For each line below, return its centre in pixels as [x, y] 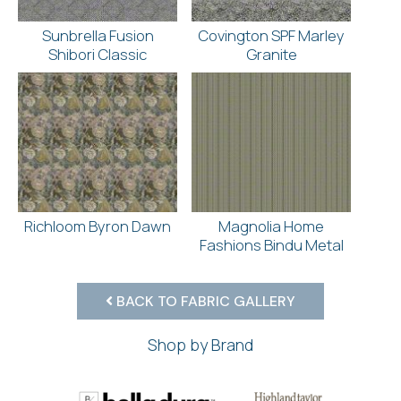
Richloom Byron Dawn [98, 226]
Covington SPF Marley [271, 36]
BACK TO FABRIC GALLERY [204, 302]
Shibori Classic [98, 55]
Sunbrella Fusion [98, 36]
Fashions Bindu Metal [271, 245]
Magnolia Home [271, 226]
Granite [271, 55]
